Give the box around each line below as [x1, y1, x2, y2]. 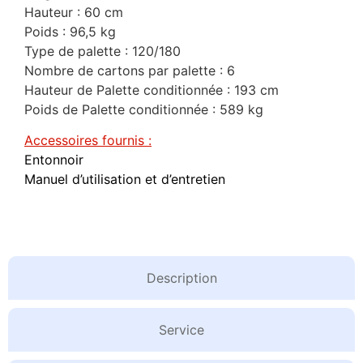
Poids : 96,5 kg [24, 23, 116, 40]
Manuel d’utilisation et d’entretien [24, 170, 225, 187]
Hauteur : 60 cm [24, 3, 123, 20]
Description [146, 269, 217, 286]
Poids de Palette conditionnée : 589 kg [24, 100, 263, 117]
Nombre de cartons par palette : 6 [24, 62, 235, 79]
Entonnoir [24, 151, 83, 168]
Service [159, 321, 204, 338]
